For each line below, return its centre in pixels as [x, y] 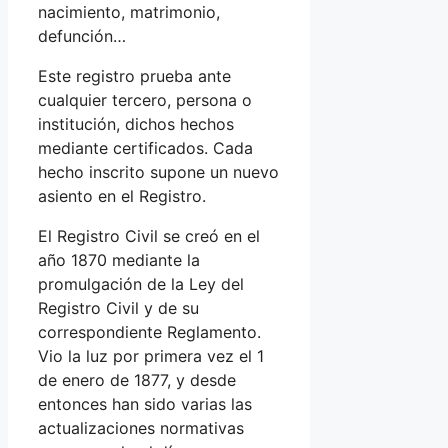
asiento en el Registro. [122, 195]
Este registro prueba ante [134, 75]
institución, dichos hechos [136, 123]
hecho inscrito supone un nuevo [158, 171]
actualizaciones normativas [141, 427]
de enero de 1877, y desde [137, 379]
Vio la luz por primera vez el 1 [151, 355]
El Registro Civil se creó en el [149, 235]
